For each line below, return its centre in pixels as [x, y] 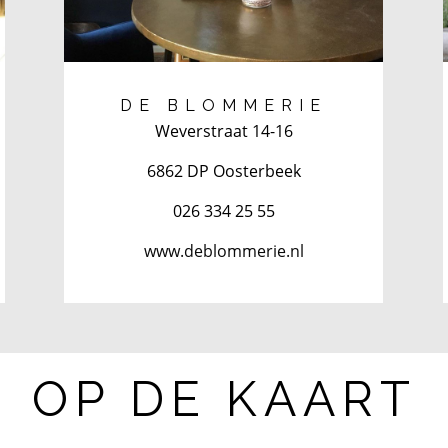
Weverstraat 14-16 [223, 130]
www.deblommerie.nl [223, 250]
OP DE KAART [224, 398]
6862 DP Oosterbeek [223, 170]
